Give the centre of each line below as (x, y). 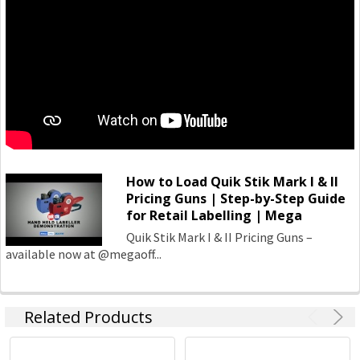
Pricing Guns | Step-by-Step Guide (236, 198)
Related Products (88, 317)
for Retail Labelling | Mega (214, 215)
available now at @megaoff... (84, 254)
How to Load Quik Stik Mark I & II (232, 182)
